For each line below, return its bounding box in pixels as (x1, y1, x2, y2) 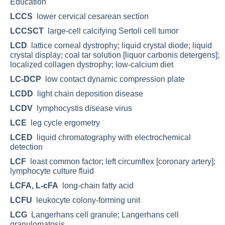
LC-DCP (10, 74, 41, 83)
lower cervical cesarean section (33, 12, 149, 21)
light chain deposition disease (33, 89, 143, 98)
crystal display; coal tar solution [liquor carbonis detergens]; (10, 50, 219, 59)
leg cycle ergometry (27, 118, 100, 127)
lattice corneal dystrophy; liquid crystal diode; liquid (27, 41, 212, 50)
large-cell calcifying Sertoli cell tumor (44, 26, 178, 35)
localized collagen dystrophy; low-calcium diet (10, 60, 173, 69)
